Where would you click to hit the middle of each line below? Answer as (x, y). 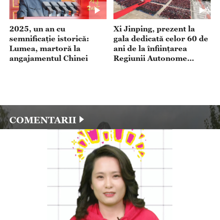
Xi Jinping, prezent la (154, 29)
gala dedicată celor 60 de (161, 39)
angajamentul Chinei (48, 58)
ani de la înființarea (151, 48)
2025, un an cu (37, 29)
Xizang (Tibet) (141, 68)
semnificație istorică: (49, 39)
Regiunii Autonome (151, 58)
